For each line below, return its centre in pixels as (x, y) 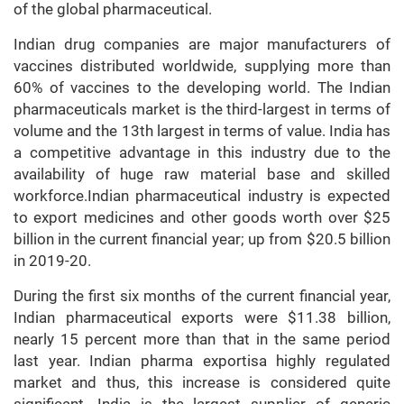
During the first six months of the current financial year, (202, 296)
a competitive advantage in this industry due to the (202, 153)
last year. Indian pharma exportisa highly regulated (202, 361)
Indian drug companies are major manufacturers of (202, 45)
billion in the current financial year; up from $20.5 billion (202, 239)
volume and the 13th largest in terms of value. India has (202, 131)
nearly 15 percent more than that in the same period (202, 340)
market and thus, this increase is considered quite (202, 383)
